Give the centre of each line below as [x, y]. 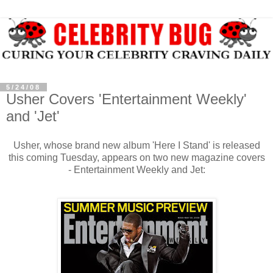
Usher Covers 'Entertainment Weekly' [126, 99]
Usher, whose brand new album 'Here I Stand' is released [136, 146]
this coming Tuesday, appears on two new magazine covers [136, 158]
